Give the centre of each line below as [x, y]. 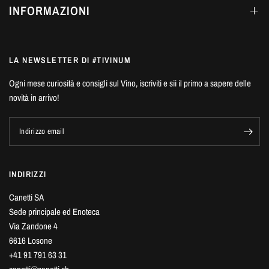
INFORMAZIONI [50, 11]
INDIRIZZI [28, 174]
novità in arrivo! [34, 98]
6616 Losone [31, 240]
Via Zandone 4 [34, 226]
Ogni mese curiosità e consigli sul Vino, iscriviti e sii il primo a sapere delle [130, 83]
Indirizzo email [41, 131]
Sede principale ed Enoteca [55, 212]
